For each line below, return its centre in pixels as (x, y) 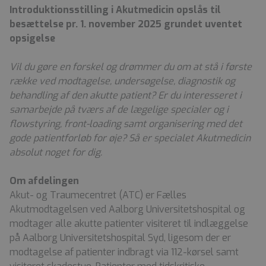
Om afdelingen (44, 180)
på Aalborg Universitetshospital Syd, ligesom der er (120, 237)
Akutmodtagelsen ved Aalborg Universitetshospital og (127, 209)
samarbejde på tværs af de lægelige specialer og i (119, 109)
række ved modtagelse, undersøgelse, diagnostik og (122, 81)
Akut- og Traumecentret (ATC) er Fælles (98, 195)
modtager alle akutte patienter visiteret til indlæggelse (129, 223)
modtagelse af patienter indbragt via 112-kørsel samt (124, 252)
